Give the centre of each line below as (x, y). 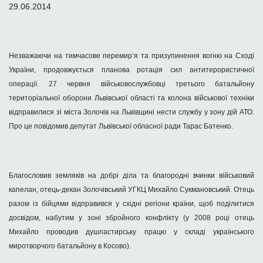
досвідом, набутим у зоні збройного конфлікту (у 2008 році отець (131, 218)
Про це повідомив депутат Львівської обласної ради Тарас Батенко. (121, 126)
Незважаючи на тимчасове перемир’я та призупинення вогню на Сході (131, 56)
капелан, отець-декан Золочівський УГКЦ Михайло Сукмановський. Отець (131, 190)
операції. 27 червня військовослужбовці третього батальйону (131, 84)
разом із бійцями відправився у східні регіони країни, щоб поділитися (131, 204)
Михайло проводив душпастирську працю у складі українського (131, 232)
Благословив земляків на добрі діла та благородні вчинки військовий (131, 176)
